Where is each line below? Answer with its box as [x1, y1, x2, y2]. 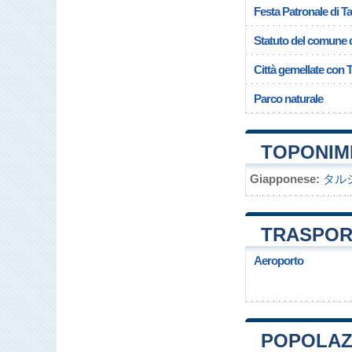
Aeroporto [254, 254, 303, 267]
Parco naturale [254, 92, 323, 105]
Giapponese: [250, 172, 320, 185]
